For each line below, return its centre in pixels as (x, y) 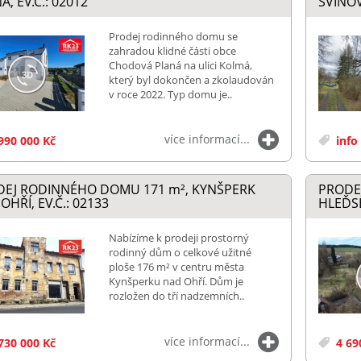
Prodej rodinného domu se (173, 36)
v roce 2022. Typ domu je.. (170, 94)
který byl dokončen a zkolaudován (191, 79)
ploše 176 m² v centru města (176, 267)
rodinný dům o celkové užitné (180, 253)
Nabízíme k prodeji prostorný (178, 238)
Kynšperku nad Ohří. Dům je (176, 282)
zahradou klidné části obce (172, 50)
